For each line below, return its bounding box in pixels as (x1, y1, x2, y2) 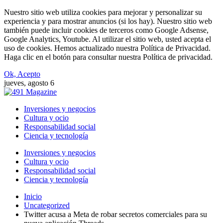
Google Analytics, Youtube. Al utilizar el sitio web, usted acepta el (4, 35, 211, 43)
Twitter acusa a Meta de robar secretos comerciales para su (24, 210, 207, 219)
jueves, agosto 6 (4, 79, 54, 87)
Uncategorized (24, 201, 70, 210)
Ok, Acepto (4, 70, 40, 78)
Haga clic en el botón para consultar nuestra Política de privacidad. (4, 53, 213, 61)
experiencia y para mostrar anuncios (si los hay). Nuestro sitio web (4, 17, 212, 25)
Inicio (24, 192, 42, 201)
